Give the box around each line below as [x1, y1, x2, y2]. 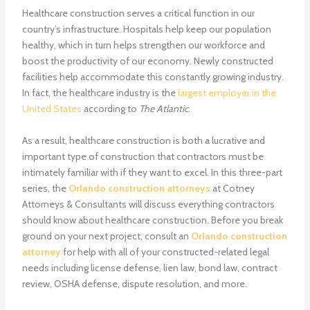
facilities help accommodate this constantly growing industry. [21, 71, 284, 84]
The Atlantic [138, 102, 188, 116]
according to [81, 102, 139, 116]
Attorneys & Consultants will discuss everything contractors [21, 197, 275, 210]
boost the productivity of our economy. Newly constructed [21, 55, 273, 68]
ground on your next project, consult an [21, 229, 191, 242]
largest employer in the [177, 86, 276, 100]
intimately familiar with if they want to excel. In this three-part [21, 165, 282, 179]
